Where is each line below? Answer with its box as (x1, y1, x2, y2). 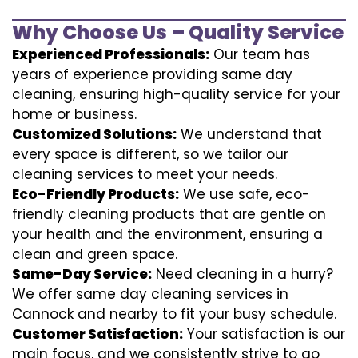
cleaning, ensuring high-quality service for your (12, 84, 340, 104)
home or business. (12, 104, 137, 124)
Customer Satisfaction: (12, 324, 183, 344)
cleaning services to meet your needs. (12, 164, 277, 184)
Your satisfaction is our (183, 324, 345, 344)
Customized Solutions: (12, 124, 177, 144)
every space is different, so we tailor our (12, 144, 288, 164)
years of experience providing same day (12, 64, 292, 84)
